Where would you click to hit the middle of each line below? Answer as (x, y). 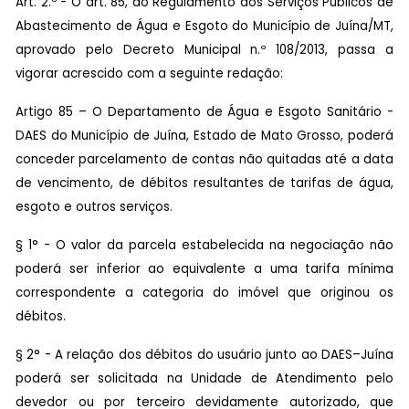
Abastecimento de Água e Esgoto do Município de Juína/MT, (204, 26)
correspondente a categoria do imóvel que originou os (204, 292)
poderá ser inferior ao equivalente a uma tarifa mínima (204, 268)
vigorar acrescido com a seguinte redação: (149, 73)
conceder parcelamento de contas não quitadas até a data (204, 159)
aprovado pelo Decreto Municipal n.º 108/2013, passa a (204, 49)
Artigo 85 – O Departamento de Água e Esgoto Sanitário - (204, 111)
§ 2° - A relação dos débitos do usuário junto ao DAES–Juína (204, 354)
